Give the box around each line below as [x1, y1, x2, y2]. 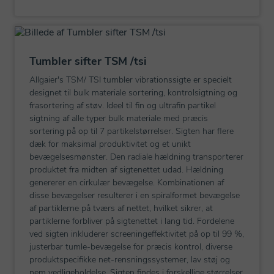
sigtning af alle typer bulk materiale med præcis [29, 112, 208, 124]
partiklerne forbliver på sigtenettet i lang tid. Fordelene [29, 215, 234, 227]
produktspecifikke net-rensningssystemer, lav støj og [29, 253, 230, 265]
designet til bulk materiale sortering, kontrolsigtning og [29, 86, 237, 98]
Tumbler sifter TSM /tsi [29, 53, 147, 68]
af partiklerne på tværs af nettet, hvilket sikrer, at [29, 202, 213, 214]
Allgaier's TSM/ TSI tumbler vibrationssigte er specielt [29, 73, 232, 86]
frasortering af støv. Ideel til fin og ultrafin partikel [29, 99, 216, 111]
